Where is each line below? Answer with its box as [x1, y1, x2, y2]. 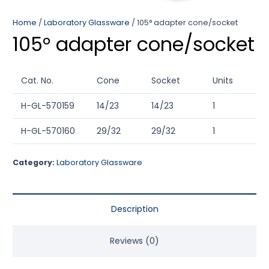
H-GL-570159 [21, 100, 74, 112]
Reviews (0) [110, 235, 159, 247]
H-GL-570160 [21, 125, 75, 138]
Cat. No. [21, 74, 53, 87]
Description [110, 203, 159, 216]
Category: [13, 157, 56, 168]
